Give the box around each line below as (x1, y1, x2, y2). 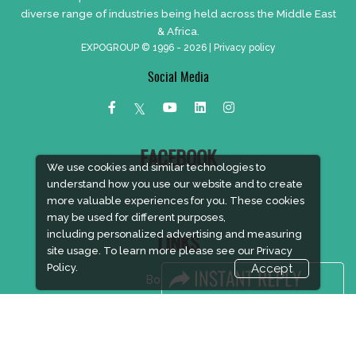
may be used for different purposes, (46, 211, 226, 223)
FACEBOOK (140, 149, 216, 170)
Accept (251, 261, 293, 276)
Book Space (145, 273, 211, 286)
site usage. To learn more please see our (46, 245, 257, 257)
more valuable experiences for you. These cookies (46, 195, 304, 207)
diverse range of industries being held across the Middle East (20, 6, 336, 20)
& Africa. (157, 24, 199, 37)
